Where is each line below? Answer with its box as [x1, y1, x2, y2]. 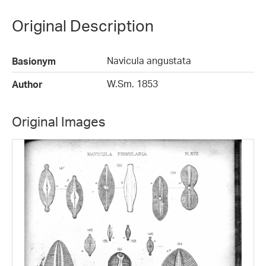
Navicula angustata [107, 54, 191, 66]
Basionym [12, 55, 56, 67]
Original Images [12, 113, 105, 129]
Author [12, 78, 43, 90]
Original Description [12, 15, 154, 35]
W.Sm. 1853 [107, 77, 158, 90]
